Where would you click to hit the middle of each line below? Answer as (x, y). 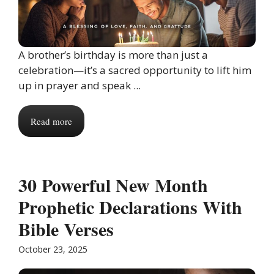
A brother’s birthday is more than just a (113, 54)
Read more (51, 121)
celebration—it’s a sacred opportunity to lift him (135, 70)
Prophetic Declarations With (130, 206)
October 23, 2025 (53, 249)
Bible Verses (66, 228)
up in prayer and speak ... (80, 85)
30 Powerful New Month (113, 184)
